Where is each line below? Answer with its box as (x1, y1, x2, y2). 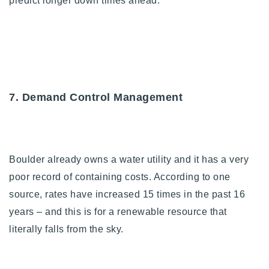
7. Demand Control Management (9, 91, 183, 103)
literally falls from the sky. (9, 223, 126, 234)
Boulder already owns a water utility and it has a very (9, 154, 249, 165)
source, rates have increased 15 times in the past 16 (9, 189, 245, 199)
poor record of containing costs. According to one (9, 171, 231, 182)
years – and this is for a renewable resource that (9, 206, 227, 217)
